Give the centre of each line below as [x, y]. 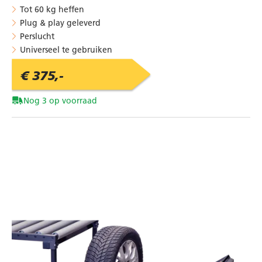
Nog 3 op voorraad [60, 100]
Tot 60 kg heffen [52, 9]
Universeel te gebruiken [66, 49]
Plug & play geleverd [60, 23]
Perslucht [37, 36]
